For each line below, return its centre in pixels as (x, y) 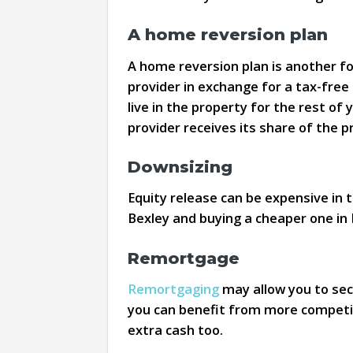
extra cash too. (175, 330)
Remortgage (183, 258)
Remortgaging (173, 289)
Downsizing (180, 167)
